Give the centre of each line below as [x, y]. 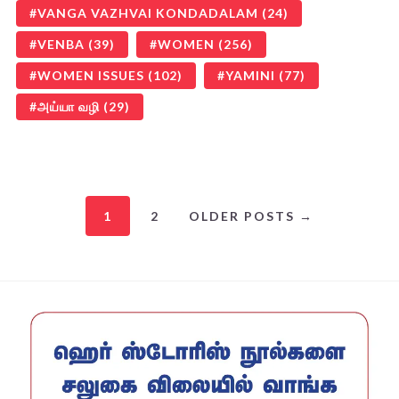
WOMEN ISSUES [91, 75]
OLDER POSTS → [251, 216]
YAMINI [250, 75]
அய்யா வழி [69, 106]
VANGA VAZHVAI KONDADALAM [148, 12]
